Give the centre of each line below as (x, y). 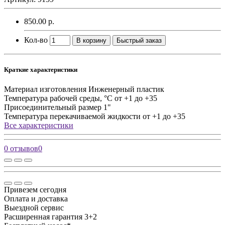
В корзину (91, 40)
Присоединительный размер (53, 107)
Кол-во (36, 40)
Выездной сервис (34, 208)
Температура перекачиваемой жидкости (72, 117)
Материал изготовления (45, 89)
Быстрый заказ (139, 40)
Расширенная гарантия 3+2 (50, 217)
